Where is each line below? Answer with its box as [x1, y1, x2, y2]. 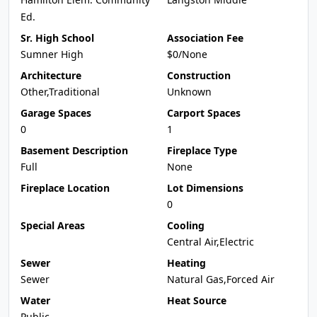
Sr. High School [21, 31, 94, 45]
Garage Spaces [21, 106, 91, 120]
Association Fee [167, 31, 243, 45]
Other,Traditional [21, 85, 100, 98]
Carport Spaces [167, 106, 241, 120]
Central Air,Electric [167, 235, 254, 248]
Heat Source [167, 294, 226, 307]
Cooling [167, 219, 204, 232]
